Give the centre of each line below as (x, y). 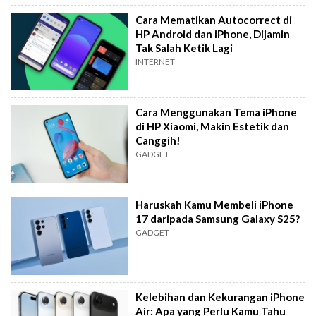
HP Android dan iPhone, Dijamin (213, 34)
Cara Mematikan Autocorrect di (214, 20)
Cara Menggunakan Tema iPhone (217, 113)
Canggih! (158, 141)
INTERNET (156, 62)
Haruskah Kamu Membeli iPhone (215, 204)
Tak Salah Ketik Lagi (184, 48)
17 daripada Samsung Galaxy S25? (218, 218)
